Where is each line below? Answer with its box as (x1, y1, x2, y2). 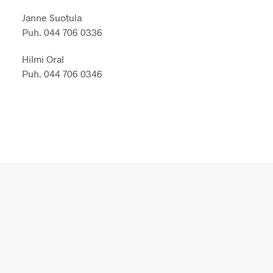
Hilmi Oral (21, 53, 64, 65)
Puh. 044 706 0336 (21, 26, 102, 38)
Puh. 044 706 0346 (21, 68, 102, 80)
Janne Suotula (21, 12, 82, 24)
